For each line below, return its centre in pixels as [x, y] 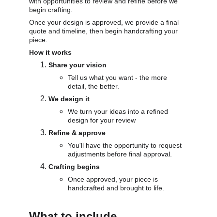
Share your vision [77, 65]
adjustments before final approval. [120, 154]
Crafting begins [74, 167]
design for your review [102, 120]
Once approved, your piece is [114, 179]
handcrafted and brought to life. [116, 188]
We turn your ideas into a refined [119, 111]
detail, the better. [93, 86]
